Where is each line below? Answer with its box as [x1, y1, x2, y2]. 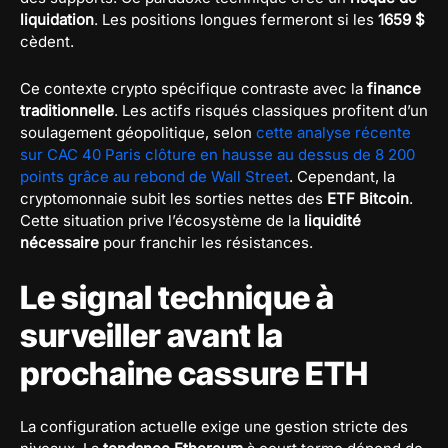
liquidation [20, 9, 94, 29]
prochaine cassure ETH [20, 353, 368, 393]
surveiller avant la [20, 315, 283, 355]
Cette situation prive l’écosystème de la [20, 210, 304, 230]
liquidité [304, 210, 361, 230]
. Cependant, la [289, 166, 395, 186]
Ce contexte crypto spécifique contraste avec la [20, 78, 367, 98]
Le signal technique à [20, 277, 334, 317]
